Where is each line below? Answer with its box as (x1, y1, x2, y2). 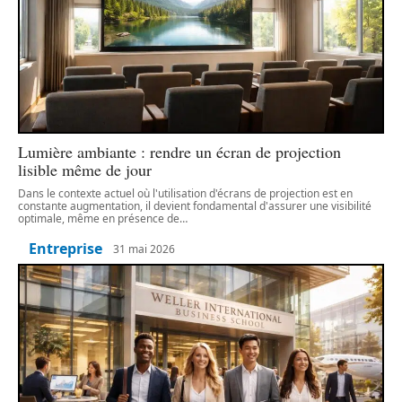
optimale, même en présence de (18, 211, 179, 227)
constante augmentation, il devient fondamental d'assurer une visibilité (18, 198, 371, 214)
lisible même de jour (18, 159, 152, 181)
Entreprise (29, 239, 102, 259)
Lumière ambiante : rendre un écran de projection (18, 141, 341, 163)
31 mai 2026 (113, 240, 175, 257)
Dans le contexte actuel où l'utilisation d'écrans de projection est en (18, 186, 353, 202)
